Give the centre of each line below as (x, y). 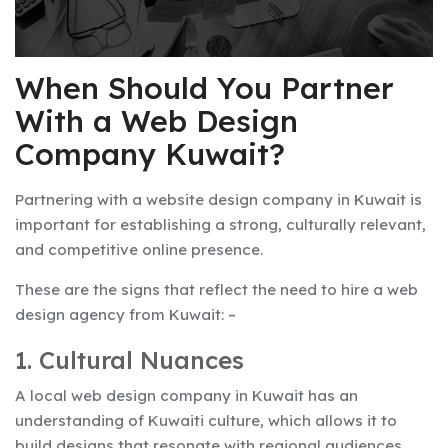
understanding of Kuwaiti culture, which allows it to (206, 421)
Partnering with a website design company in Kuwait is (218, 200)
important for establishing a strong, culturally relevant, (220, 225)
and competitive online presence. (139, 250)
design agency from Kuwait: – (125, 315)
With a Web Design (156, 121)
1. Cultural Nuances (129, 360)
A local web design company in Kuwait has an (186, 396)
